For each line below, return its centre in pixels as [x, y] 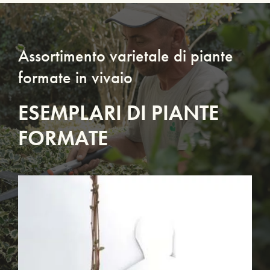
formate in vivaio [75, 77]
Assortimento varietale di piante [126, 55]
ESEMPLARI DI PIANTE [118, 113]
